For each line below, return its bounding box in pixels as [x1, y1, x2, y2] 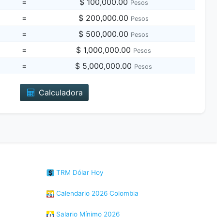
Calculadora [36, 88, 83, 97]
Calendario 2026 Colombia [54, 189, 139, 197]
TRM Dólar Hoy [54, 169, 104, 176]
